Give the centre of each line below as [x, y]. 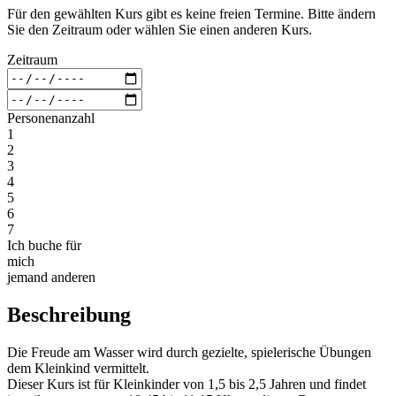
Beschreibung [69, 314]
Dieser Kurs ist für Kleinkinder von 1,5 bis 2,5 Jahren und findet [187, 384]
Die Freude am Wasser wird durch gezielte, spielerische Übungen [189, 352]
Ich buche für [44, 245]
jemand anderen [51, 277]
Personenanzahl [51, 118]
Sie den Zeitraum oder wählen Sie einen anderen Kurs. [160, 29]
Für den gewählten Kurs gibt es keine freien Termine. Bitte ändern [191, 13]
